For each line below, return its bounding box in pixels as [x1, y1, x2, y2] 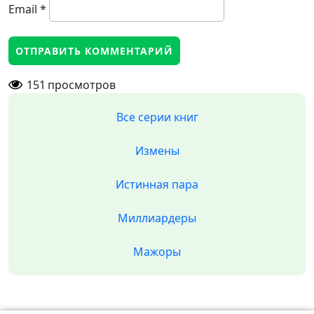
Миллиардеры [118, 210, 196, 226]
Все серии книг [116, 109, 198, 125]
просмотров [48, 77, 116, 93]
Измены [135, 143, 179, 158]
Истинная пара [116, 177, 198, 192]
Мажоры [133, 244, 181, 259]
